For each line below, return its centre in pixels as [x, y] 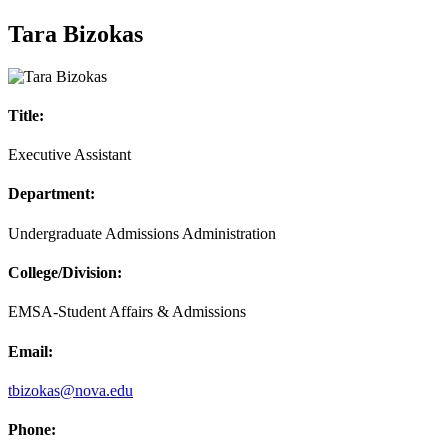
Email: [30, 351]
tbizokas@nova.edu [70, 390]
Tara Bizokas [75, 33]
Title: [26, 115]
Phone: [32, 430]
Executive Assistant [69, 155]
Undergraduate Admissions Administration [142, 233]
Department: [51, 194]
